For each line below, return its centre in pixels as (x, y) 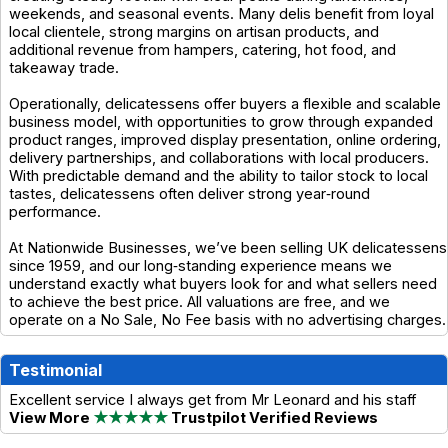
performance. (55, 211)
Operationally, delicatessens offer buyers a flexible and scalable (225, 103)
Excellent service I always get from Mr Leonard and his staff (212, 399)
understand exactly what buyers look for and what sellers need (223, 283)
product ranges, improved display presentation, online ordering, (225, 139)
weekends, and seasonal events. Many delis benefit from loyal (221, 13)
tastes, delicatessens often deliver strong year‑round (189, 193)
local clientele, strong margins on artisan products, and (194, 31)
